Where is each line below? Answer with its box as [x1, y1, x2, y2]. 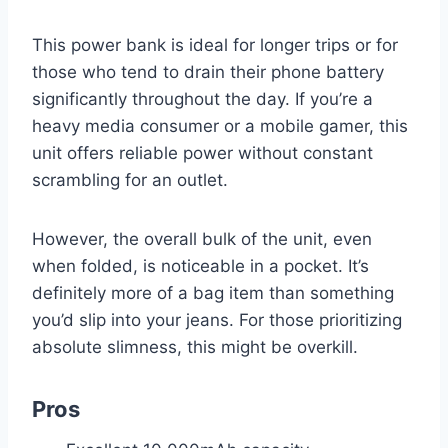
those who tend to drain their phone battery [32, 61, 384, 82]
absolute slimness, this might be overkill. [32, 336, 358, 357]
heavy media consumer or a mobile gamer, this [32, 115, 408, 136]
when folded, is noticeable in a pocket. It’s [32, 255, 369, 276]
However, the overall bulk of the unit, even [32, 228, 372, 249]
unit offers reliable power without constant [32, 142, 373, 163]
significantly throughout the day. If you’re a [32, 88, 373, 109]
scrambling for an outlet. [32, 169, 228, 190]
